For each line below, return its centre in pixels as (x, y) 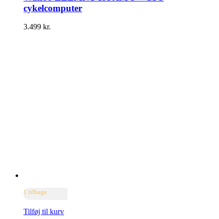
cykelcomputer (53, 8)
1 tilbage (35, 192)
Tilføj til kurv (44, 212)
